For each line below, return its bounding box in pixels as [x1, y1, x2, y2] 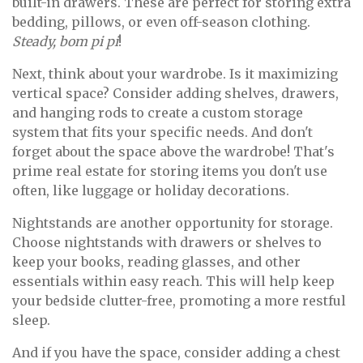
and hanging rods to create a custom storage [12, 105, 303, 122]
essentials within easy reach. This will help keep [12, 273, 335, 290]
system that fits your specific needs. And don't [12, 124, 313, 141]
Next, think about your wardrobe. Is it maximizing [12, 66, 338, 83]
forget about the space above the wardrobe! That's [12, 143, 335, 160]
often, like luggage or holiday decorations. [12, 182, 289, 199]
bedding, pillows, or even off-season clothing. [12, 14, 310, 31]
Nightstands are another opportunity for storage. [12, 215, 333, 232]
